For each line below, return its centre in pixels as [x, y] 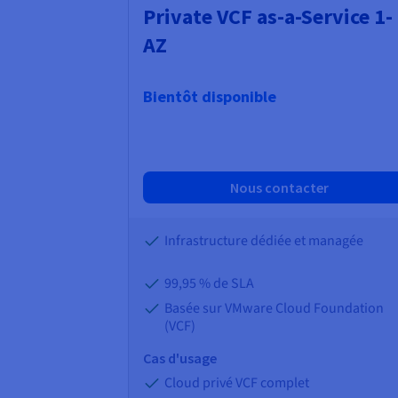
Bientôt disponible [210, 97]
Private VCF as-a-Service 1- [268, 17]
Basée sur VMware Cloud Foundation [274, 309]
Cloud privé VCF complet [237, 383]
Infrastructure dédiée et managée [264, 241]
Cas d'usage [180, 358]
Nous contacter [280, 188]
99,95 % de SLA [209, 284]
